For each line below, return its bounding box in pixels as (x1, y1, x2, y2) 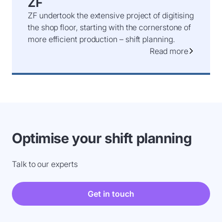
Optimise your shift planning (12, 129, 192, 147)
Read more (149, 46, 188, 56)
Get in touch (88, 188, 134, 199)
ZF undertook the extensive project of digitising (28, 10, 194, 20)
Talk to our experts (12, 159, 78, 169)
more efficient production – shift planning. (28, 34, 175, 44)
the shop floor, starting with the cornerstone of (28, 22, 191, 32)
